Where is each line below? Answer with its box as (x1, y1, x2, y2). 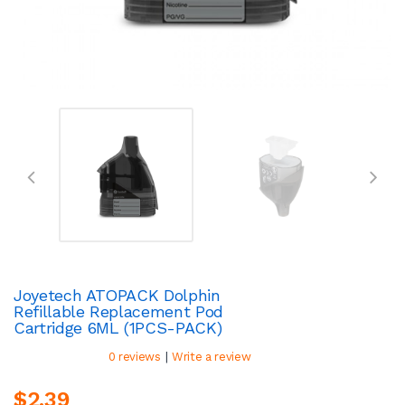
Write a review (172, 349, 251, 363)
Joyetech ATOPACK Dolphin (14, 285, 221, 305)
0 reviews (108, 349, 161, 363)
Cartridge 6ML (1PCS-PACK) (14, 317, 222, 337)
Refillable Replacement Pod (14, 301, 223, 321)
